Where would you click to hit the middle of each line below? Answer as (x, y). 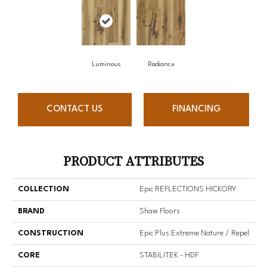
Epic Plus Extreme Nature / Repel (194, 233)
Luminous (106, 64)
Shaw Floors (160, 211)
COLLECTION (44, 189)
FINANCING (196, 109)
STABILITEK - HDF (169, 255)
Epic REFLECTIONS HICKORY (188, 189)
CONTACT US (75, 109)
